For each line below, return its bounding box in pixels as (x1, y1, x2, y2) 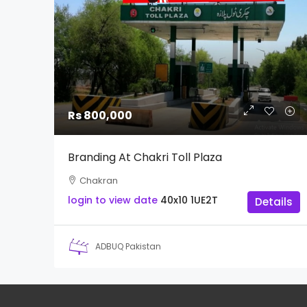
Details (255, 194, 293, 209)
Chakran (79, 173, 118, 187)
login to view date (68, 193, 158, 207)
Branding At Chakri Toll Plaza (68, 149, 222, 165)
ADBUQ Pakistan (95, 241, 161, 252)
